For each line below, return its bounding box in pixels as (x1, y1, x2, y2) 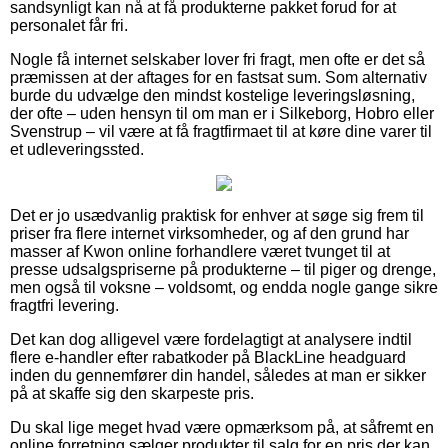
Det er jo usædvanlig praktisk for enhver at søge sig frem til (10, 206, 424, 224)
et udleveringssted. (10, 140, 144, 158)
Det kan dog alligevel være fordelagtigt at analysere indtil (10, 330, 412, 348)
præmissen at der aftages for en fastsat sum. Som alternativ (10, 68, 427, 86)
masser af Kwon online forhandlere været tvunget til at (10, 242, 390, 260)
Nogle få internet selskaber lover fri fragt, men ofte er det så (10, 50, 425, 68)
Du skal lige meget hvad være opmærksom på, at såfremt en (10, 418, 434, 436)
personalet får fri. (10, 16, 128, 34)
